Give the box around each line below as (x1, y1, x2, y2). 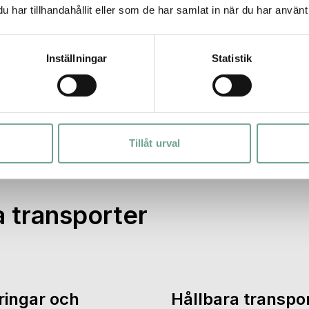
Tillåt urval (128, 137, 181, 149)
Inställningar (46, 52, 108, 64)
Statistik (212, 52, 252, 64)
